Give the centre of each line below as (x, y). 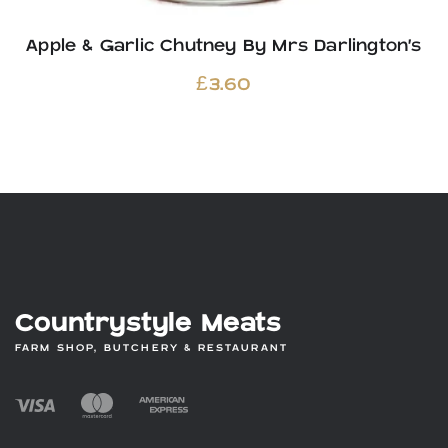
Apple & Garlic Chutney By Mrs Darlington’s (224, 46)
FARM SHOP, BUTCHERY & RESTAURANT (152, 348)
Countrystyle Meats (148, 324)
